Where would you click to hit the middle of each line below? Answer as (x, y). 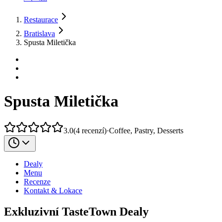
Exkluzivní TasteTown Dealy (76, 211)
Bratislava (39, 33)
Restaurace (41, 20)
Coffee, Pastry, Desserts (146, 130)
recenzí (93, 130)
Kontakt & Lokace (53, 190)
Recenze (37, 181)
